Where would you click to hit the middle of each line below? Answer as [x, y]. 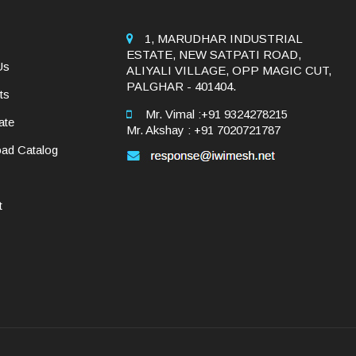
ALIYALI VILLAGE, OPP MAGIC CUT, [229, 71]
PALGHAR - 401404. [181, 87]
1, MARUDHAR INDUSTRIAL [223, 39]
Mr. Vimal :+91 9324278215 [215, 114]
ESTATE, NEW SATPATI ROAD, [214, 55]
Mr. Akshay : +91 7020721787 [203, 130]
